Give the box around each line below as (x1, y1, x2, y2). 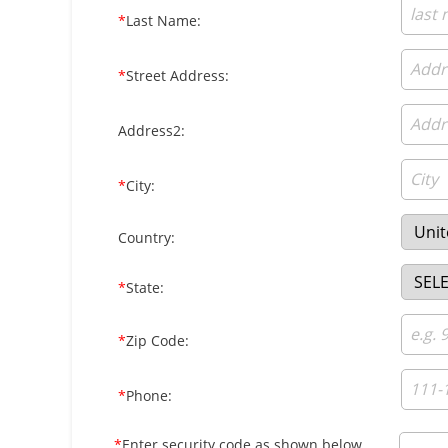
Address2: (118, 121, 185, 140)
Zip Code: (126, 331, 189, 350)
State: (126, 278, 164, 297)
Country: (118, 228, 175, 247)
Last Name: (126, 11, 201, 30)
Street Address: (126, 66, 229, 85)
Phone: (126, 386, 172, 405)
